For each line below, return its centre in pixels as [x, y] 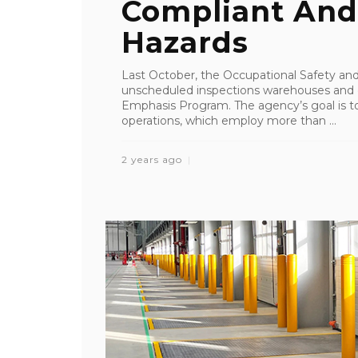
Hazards [185, 42]
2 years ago [153, 159]
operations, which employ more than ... [229, 121]
